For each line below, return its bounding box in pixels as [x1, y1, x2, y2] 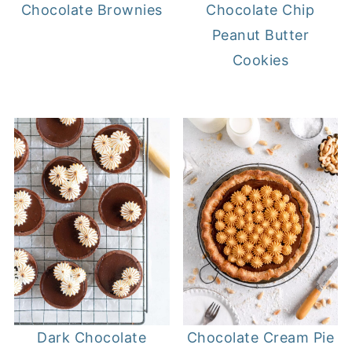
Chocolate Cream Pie [186, 328, 335, 346]
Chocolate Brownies [20, 2, 163, 19]
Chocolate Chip [206, 2, 315, 19]
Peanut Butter [211, 27, 310, 44]
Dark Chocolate [37, 328, 147, 346]
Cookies [232, 52, 289, 69]
